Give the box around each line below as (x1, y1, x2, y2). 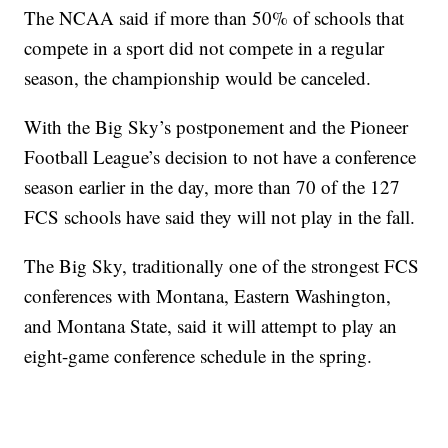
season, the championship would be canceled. (24, 65, 372, 91)
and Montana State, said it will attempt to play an (24, 313, 398, 339)
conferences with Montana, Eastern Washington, (24, 283, 392, 309)
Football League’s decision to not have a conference (24, 144, 417, 170)
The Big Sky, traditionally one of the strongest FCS (24, 253, 420, 279)
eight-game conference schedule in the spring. (24, 343, 373, 369)
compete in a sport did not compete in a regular (24, 35, 385, 61)
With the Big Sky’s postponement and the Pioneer (24, 114, 409, 140)
